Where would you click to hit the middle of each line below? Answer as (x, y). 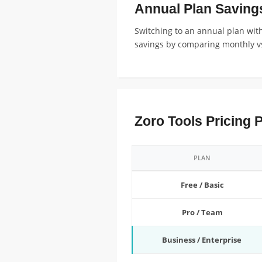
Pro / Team (202, 212)
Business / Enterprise (201, 240)
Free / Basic (202, 185)
